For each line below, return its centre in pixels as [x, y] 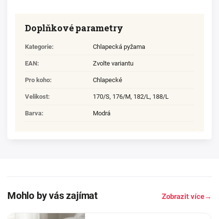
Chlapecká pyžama [119, 47]
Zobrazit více [183, 197]
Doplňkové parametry [74, 28]
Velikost [36, 97]
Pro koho [37, 80]
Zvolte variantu [113, 64]
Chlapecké [108, 80]
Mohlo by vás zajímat [53, 196]
